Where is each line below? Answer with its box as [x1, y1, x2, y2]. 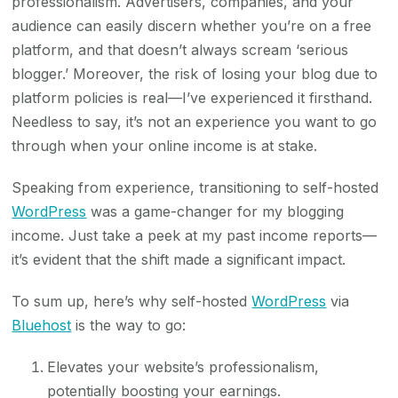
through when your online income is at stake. [12, 136, 318, 155]
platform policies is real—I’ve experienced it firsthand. [12, 88, 373, 107]
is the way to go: [71, 315, 187, 334]
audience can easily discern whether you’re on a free [12, 16, 372, 35]
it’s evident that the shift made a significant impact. [12, 250, 346, 268]
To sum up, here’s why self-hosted [12, 291, 252, 310]
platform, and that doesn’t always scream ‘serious [12, 40, 349, 59]
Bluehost [12, 315, 72, 334]
